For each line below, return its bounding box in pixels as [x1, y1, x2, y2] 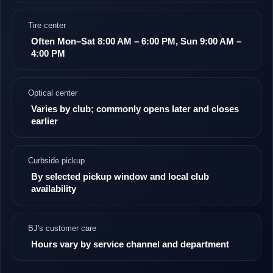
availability [31, 183, 76, 194]
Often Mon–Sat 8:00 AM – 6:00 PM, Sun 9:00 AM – [31, 36, 241, 46]
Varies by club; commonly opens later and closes [31, 104, 239, 114]
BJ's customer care [28, 224, 96, 233]
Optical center [28, 88, 77, 97]
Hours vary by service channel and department [31, 239, 229, 249]
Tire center [28, 21, 66, 30]
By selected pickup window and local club [31, 171, 209, 182]
